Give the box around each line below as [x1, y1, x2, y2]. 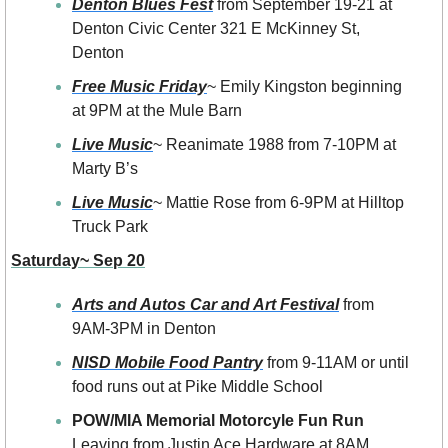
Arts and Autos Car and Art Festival [72, 296, 339, 314]
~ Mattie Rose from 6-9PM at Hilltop [153, 194, 404, 212]
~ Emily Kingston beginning [207, 78, 402, 96]
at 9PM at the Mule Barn [72, 102, 242, 120]
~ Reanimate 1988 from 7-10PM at [153, 136, 396, 154]
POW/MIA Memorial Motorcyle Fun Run [72, 412, 364, 430]
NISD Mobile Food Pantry [72, 354, 263, 372]
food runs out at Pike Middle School [72, 378, 323, 396]
